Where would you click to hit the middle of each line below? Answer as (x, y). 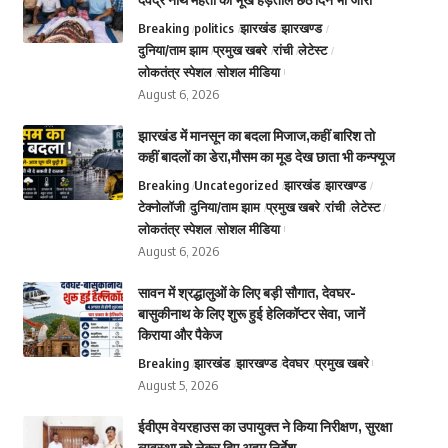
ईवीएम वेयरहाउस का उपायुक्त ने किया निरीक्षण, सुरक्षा (264, 426)
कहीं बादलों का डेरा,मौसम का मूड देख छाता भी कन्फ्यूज (266, 156)
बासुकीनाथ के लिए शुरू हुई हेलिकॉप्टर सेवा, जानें (251, 313)
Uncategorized (236, 185)
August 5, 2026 (177, 385)
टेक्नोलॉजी (161, 207)
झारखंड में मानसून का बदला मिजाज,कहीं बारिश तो (256, 135)
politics (214, 28)
